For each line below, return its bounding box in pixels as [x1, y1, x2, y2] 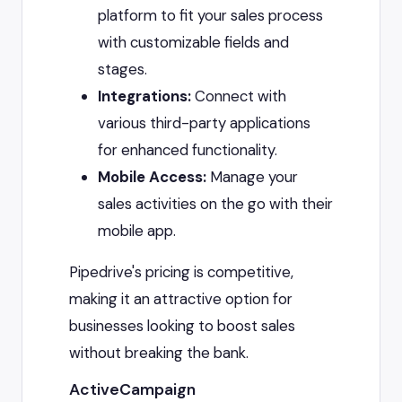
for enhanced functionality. [98, 140, 277, 161]
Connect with [191, 86, 286, 107]
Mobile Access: [98, 167, 206, 188]
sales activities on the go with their [98, 194, 333, 214]
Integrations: [98, 86, 191, 107]
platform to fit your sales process [98, 5, 323, 26]
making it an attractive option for [69, 289, 293, 310]
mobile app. [98, 221, 176, 241]
